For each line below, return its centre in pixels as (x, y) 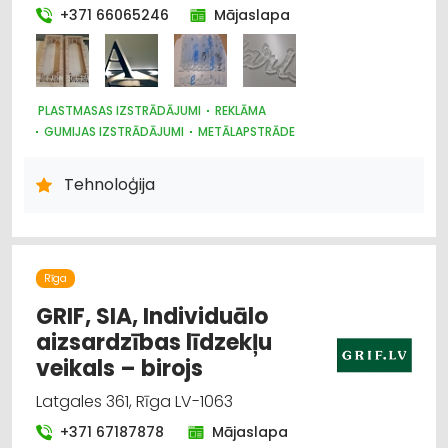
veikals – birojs (119, 368)
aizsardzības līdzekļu (154, 342)
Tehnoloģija (109, 184)
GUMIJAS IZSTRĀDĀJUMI (114, 131)
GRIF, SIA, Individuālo (152, 316)
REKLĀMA (240, 110)
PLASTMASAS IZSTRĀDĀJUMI (119, 110)
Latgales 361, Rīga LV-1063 (134, 401)
